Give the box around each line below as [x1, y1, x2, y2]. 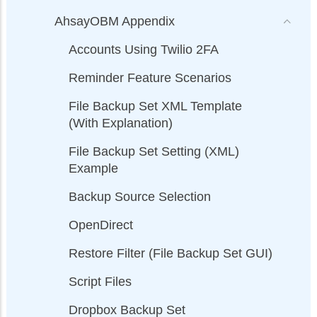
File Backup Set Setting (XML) [69, 144, 239, 159]
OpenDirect [69, 218, 133, 233]
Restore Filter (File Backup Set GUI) [69, 246, 272, 261]
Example [69, 161, 118, 176]
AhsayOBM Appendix [54, 14, 175, 29]
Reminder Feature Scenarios [69, 71, 231, 86]
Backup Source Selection [69, 190, 211, 204]
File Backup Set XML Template [69, 99, 242, 114]
